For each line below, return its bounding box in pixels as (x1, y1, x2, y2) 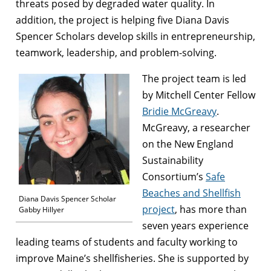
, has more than (175, 202, 247, 216)
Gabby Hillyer (19, 204, 64, 215)
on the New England (142, 137, 233, 151)
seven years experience (142, 218, 249, 232)
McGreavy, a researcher (142, 120, 250, 134)
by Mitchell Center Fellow (142, 88, 255, 102)
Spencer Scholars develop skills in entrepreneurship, (16, 29, 255, 43)
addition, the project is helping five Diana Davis (16, 13, 229, 27)
